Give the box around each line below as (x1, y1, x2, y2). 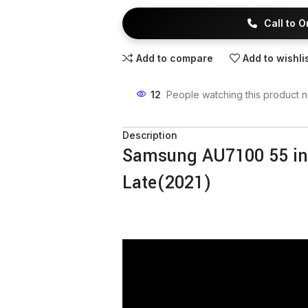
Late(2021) (122, 170, 212, 195)
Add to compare (135, 52, 213, 64)
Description (122, 129, 177, 141)
